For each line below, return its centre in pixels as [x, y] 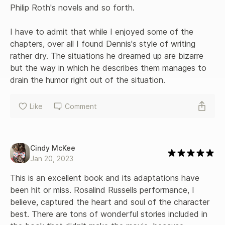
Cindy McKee [53, 148]
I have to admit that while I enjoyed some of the [103, 32]
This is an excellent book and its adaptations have [106, 178]
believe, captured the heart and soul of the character [111, 202]
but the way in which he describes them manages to [109, 68]
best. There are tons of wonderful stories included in [110, 214]
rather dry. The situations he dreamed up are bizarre [108, 56]
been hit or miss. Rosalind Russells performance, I [103, 190]
